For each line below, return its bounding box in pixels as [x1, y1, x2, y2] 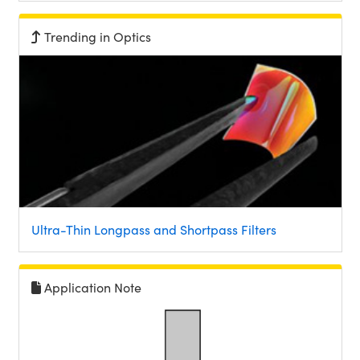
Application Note [43, 279, 141, 297]
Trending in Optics [43, 27, 151, 45]
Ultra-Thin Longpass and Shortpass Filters [31, 221, 276, 239]
